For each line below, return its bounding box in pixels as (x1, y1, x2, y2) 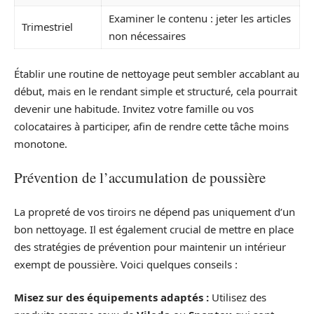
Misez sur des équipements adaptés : (14, 290, 209, 305)
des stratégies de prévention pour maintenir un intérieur (14, 239, 286, 254)
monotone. (14, 136, 67, 151)
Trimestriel (22, 20, 73, 34)
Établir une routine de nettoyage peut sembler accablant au (14, 66, 299, 81)
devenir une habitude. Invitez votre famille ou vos (14, 101, 254, 116)
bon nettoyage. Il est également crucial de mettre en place (14, 221, 294, 236)
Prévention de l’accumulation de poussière (14, 168, 266, 188)
